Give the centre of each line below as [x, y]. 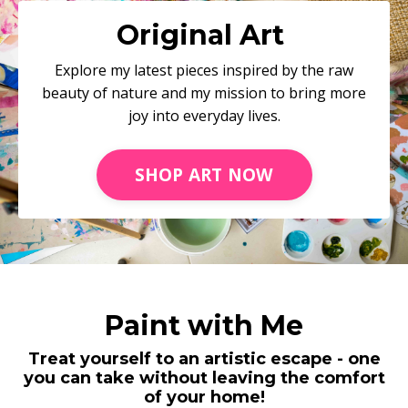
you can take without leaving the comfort [204, 378]
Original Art [204, 36]
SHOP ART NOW [204, 175]
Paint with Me [204, 326]
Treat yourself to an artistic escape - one [204, 359]
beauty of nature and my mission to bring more [204, 93]
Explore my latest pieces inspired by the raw [204, 71]
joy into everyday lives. [204, 116]
